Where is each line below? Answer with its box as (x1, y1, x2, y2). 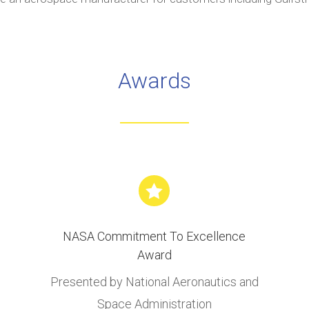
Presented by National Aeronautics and (50, 275, 259, 289)
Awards (118, 67, 191, 94)
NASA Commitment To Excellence (63, 229, 246, 243)
